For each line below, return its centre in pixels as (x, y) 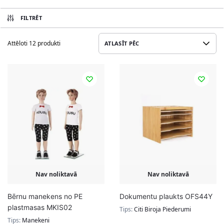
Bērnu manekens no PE (45, 196)
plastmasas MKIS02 (40, 207)
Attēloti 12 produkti (34, 43)
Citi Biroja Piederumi (162, 209)
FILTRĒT (31, 17)
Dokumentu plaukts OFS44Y (166, 196)
